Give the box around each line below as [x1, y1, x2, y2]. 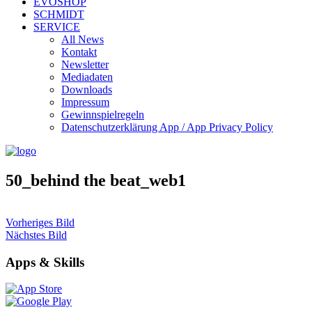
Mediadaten [61, 71, 113, 83]
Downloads [61, 84, 112, 95]
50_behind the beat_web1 [6, 171, 186, 189]
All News [61, 33, 104, 45]
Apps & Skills [6, 254, 84, 270]
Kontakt [61, 46, 97, 58]
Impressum [61, 96, 109, 108]
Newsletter [61, 58, 109, 70]
